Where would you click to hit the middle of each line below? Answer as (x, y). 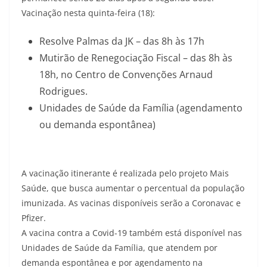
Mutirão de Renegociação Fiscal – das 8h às (136, 58)
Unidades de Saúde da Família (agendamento (141, 108)
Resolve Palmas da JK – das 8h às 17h (122, 41)
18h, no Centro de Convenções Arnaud (126, 74)
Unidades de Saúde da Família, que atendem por (119, 248)
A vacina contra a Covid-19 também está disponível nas (132, 233)
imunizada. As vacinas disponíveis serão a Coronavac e (131, 203)
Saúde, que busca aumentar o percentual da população (133, 188)
